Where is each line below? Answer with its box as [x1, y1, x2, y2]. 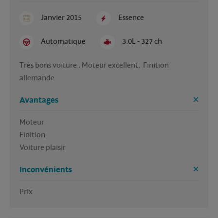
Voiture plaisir [19, 143, 66, 153]
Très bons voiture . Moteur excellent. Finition [19, 60, 169, 71]
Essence [118, 12, 144, 22]
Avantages [19, 95, 58, 106]
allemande [19, 73, 56, 83]
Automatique [41, 36, 86, 47]
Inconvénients [19, 165, 72, 175]
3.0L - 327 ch [122, 36, 162, 47]
